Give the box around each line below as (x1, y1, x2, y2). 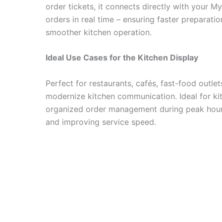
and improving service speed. (46, 116, 156, 127)
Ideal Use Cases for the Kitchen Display (46, 53, 198, 63)
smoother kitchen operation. (46, 27, 152, 37)
